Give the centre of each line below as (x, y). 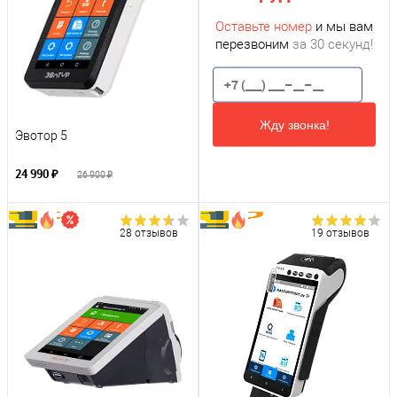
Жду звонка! (294, 125)
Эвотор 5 (41, 136)
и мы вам (343, 26)
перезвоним (254, 44)
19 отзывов (340, 234)
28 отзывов (149, 234)
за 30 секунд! (333, 44)
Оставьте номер (264, 26)
